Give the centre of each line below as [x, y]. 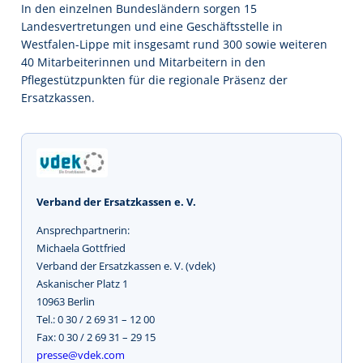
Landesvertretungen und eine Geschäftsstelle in [152, 26]
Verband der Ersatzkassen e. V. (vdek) [126, 265]
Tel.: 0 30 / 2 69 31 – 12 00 [96, 319]
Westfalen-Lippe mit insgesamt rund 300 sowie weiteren [174, 44]
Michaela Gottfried [81, 248]
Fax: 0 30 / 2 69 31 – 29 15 [96, 337]
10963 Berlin [66, 301]
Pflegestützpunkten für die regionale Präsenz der [154, 79]
